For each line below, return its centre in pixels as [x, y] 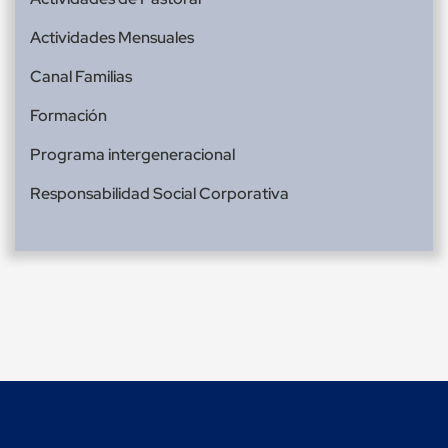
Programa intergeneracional [132, 155]
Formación [68, 116]
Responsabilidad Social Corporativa [159, 194]
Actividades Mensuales [112, 38]
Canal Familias [81, 77]
